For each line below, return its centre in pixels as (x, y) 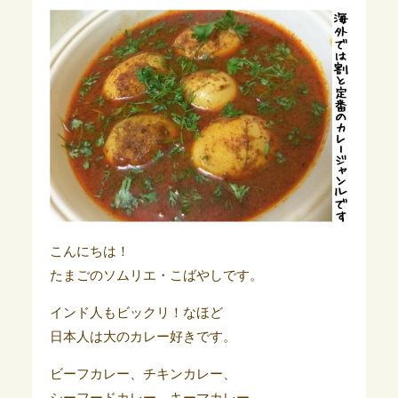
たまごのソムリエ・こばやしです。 (156, 276)
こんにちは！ (89, 252)
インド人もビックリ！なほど (136, 313)
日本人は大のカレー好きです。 (143, 337)
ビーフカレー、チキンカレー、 (143, 374)
